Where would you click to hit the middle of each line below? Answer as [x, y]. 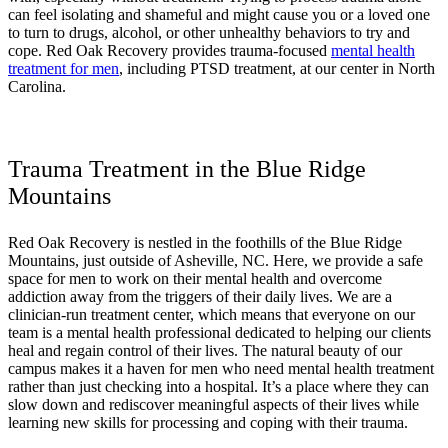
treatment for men [63, 68]
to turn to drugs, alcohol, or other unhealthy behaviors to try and [209, 32]
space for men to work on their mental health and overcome [195, 278]
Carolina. [37, 86]
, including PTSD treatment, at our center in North [277, 68]
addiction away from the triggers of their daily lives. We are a [200, 296]
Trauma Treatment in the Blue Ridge [187, 168]
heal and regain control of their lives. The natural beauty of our [205, 350]
